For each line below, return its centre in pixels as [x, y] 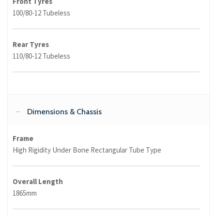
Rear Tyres [31, 45]
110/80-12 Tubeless [41, 56]
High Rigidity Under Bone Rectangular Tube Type [87, 150]
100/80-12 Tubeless [41, 13]
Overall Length [38, 182]
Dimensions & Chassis [64, 112]
